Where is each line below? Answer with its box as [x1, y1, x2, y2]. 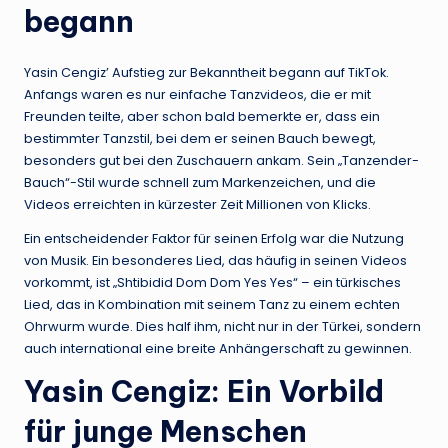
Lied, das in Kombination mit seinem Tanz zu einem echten [24, 295, 400, 313]
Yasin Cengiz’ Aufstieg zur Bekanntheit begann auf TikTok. [24, 63, 389, 81]
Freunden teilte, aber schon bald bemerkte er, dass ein [24, 107, 380, 125]
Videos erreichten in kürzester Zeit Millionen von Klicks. [24, 195, 371, 213]
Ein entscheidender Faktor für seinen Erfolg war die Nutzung [24, 229, 404, 247]
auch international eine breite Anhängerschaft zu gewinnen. [24, 339, 412, 357]
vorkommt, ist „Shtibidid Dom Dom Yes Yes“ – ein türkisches [24, 273, 401, 291]
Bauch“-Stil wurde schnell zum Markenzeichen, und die [24, 173, 376, 191]
